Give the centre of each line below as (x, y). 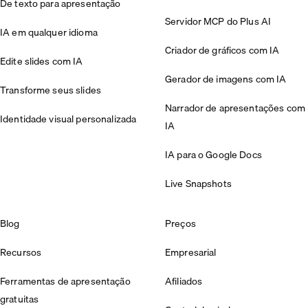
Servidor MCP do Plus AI (218, 22)
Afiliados (184, 282)
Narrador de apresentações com (235, 108)
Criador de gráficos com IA (222, 51)
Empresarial (191, 253)
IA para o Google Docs (213, 155)
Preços (180, 224)
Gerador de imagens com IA (226, 79)
